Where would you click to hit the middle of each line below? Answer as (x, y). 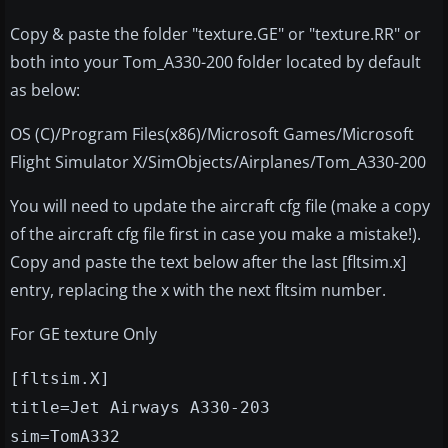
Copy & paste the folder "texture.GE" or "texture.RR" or (215, 34)
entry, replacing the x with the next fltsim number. (198, 290)
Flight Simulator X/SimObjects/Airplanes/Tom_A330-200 (218, 162)
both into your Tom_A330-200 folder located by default (215, 62)
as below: (45, 90)
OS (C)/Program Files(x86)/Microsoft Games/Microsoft (212, 134)
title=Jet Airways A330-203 (140, 408)
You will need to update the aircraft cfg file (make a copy (220, 206)
